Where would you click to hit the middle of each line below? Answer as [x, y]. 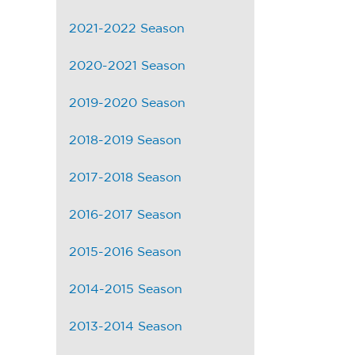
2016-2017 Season [125, 215]
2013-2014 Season [126, 327]
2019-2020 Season [127, 103]
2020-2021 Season [127, 66]
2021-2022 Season [127, 29]
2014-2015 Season [126, 290]
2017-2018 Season [125, 178]
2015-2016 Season [125, 252]
